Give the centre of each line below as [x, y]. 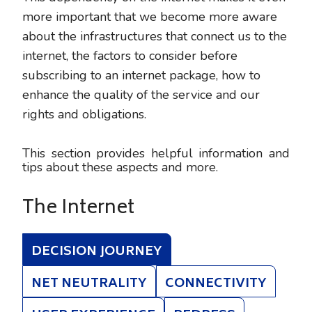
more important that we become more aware [150, 17]
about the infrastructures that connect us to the [155, 36]
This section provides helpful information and [156, 153]
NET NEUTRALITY [89, 284]
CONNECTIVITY [216, 284]
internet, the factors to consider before [130, 56]
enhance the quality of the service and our [141, 95]
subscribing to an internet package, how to [141, 75]
